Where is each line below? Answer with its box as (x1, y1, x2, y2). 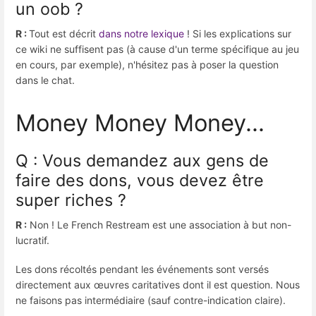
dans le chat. (16, 74, 75, 87)
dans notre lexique (99, 28, 184, 40)
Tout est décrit (29, 28, 99, 40)
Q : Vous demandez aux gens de (16, 150, 269, 171)
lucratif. (16, 233, 49, 246)
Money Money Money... (16, 109, 265, 138)
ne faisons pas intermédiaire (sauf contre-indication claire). (16, 293, 286, 306)
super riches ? (16, 189, 126, 210)
